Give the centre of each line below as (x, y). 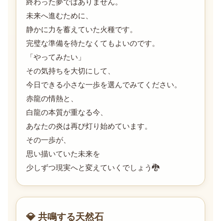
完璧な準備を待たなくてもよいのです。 (93, 43)
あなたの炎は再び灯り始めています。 (89, 126)
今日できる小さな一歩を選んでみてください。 (104, 85)
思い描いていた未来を (63, 154)
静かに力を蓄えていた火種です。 (82, 29)
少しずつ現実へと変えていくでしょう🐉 (93, 167)
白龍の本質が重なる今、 (67, 112)
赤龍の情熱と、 (52, 98)
